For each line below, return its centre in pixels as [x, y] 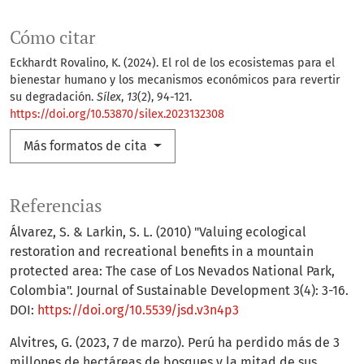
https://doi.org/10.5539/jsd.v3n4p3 [138, 310]
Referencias [56, 206]
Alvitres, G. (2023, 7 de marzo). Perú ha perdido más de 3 [175, 343]
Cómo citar [52, 38]
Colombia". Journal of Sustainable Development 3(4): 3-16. [179, 291]
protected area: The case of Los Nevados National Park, [172, 271]
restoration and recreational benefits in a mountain [162, 252]
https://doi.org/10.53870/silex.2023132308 [117, 115]
